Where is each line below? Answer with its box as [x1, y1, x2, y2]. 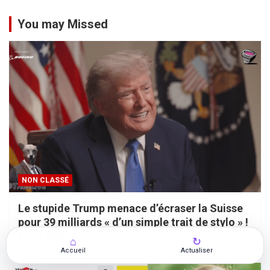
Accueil [61, 246, 86, 254]
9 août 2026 [18, 232, 63, 242]
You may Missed [17, 17, 108, 31]
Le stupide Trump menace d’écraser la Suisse [18, 201, 243, 215]
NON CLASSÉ [22, 175, 69, 184]
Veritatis [71, 232, 102, 242]
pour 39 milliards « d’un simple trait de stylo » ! [18, 215, 248, 228]
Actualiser [181, 246, 213, 254]
